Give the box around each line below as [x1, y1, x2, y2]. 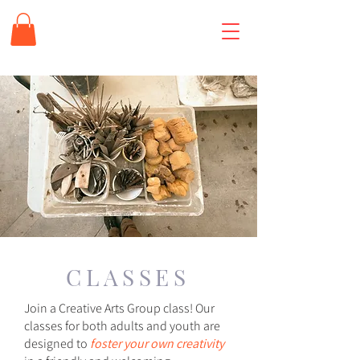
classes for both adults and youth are [24, 317, 220, 334]
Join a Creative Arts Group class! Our [24, 299, 215, 317]
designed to [24, 334, 90, 352]
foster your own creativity [90, 334, 224, 352]
